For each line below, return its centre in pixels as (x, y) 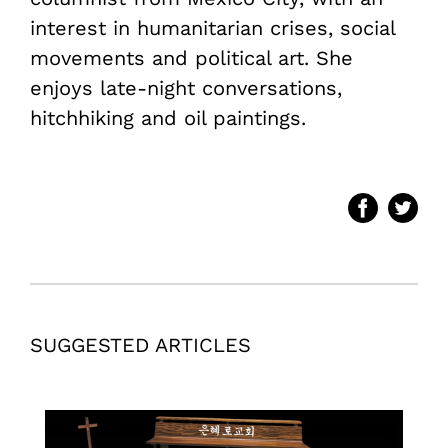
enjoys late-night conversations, (186, 87)
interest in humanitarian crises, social (212, 27)
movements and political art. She (191, 57)
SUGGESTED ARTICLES (140, 344)
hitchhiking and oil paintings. (168, 117)
